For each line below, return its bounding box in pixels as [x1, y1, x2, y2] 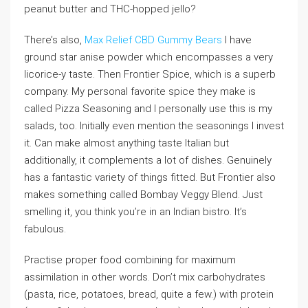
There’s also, [24, 34, 85, 47]
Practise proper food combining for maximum [24, 254, 236, 267]
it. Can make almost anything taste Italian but [24, 137, 229, 150]
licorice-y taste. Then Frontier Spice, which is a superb [24, 68, 276, 81]
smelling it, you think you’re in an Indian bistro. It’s [24, 206, 247, 219]
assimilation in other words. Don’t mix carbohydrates [24, 271, 265, 284]
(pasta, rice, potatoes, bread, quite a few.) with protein [24, 288, 274, 301]
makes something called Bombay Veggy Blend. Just [24, 188, 263, 201]
